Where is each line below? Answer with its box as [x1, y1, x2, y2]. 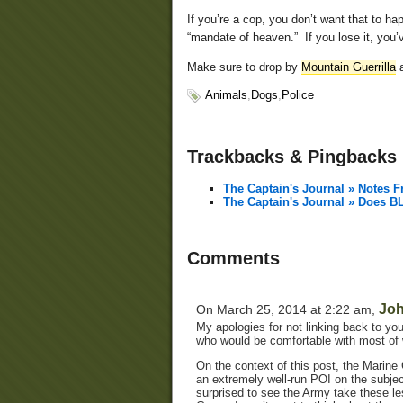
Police [282, 88, 314, 103]
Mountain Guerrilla [301, 60, 396, 75]
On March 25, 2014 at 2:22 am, [196, 301, 379, 317]
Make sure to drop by [187, 60, 301, 75]
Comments [187, 248, 280, 269]
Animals [205, 88, 247, 103]
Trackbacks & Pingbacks [187, 147, 397, 167]
